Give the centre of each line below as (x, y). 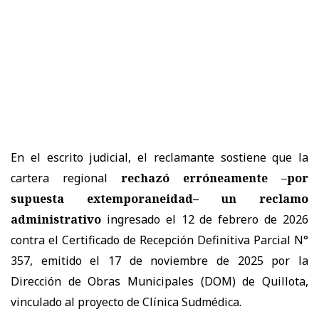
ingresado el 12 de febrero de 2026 (205, 219)
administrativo (56, 219)
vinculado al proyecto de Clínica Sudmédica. (126, 302)
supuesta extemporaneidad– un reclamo (159, 198)
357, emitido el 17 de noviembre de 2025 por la (159, 260)
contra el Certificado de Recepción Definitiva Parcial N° (159, 240)
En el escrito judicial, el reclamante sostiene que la (159, 157)
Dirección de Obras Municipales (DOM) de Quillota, (159, 281)
